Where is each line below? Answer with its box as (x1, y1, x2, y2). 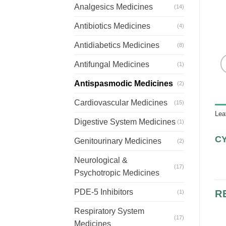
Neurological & (74, 156, 128, 165)
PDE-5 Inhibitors (74, 188, 133, 197)
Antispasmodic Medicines (74, 79, 173, 88)
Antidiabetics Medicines (74, 41, 159, 50)
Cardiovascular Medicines (74, 98, 167, 107)
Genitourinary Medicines (74, 137, 161, 146)
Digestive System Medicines (74, 118, 176, 127)
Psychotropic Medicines (74, 168, 159, 178)
